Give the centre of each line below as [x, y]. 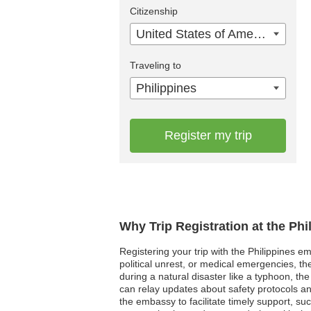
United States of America [260, 34]
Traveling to [155, 66]
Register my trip [208, 136]
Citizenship [154, 11]
